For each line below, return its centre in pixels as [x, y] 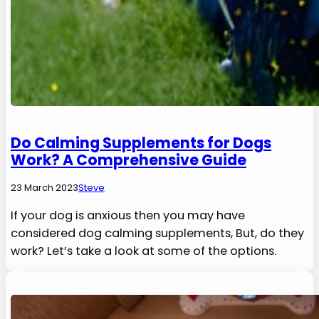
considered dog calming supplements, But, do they [158, 234]
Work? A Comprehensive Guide [129, 160]
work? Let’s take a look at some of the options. [144, 251]
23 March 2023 [45, 188]
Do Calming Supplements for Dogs [141, 143]
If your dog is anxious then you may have [128, 216]
